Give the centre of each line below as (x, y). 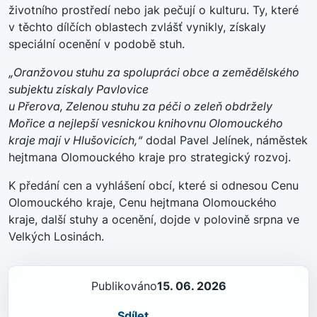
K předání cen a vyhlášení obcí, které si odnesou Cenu (154, 185)
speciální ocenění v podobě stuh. (97, 44)
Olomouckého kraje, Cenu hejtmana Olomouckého (143, 202)
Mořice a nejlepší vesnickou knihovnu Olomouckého (146, 123)
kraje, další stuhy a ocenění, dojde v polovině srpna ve (154, 219)
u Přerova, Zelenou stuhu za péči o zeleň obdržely (140, 106)
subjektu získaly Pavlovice (79, 89)
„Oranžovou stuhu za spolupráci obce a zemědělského (154, 72)
